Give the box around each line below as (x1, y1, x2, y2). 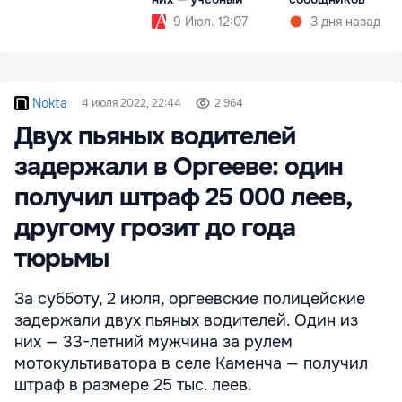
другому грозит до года (14, 212, 295, 245)
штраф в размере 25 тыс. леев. (14, 375, 252, 396)
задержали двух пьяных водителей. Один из (14, 310, 358, 331)
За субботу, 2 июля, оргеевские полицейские (14, 289, 365, 310)
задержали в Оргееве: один (14, 151, 343, 184)
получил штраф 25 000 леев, (14, 181, 351, 214)
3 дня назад (310, 13, 380, 31)
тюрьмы (14, 242, 109, 275)
